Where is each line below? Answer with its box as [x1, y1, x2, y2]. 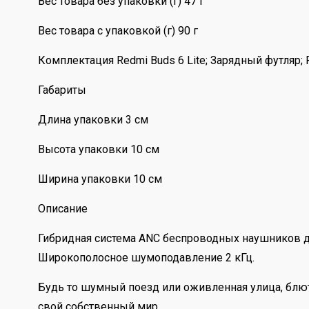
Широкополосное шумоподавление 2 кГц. [37, 251, 255, 265]
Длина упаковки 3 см [37, 113, 148, 127]
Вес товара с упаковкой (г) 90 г [37, 24, 198, 38]
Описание [37, 202, 88, 216]
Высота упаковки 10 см [37, 143, 159, 157]
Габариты [37, 83, 86, 97]
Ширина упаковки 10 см [37, 172, 162, 186]
